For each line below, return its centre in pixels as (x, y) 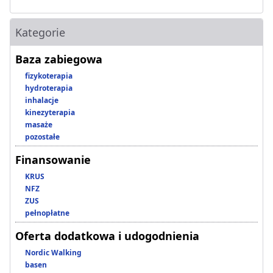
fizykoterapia (49, 76)
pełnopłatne (47, 213)
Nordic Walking (53, 253)
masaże (39, 125)
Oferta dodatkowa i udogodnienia (107, 236)
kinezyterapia (50, 113)
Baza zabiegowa (59, 59)
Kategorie (40, 33)
